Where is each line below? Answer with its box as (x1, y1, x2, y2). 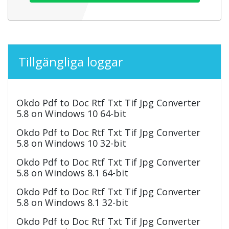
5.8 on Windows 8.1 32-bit (16, 196, 128, 209)
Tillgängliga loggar (18, 53, 123, 70)
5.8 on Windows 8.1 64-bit (16, 166, 128, 179)
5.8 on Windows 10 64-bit (16, 107, 126, 120)
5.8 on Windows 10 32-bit (16, 136, 126, 149)
